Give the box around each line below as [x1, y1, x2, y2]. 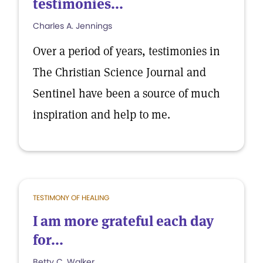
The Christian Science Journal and [33, 65, 206, 80]
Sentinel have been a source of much [33, 86, 220, 101]
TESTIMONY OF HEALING [33, 193, 109, 203]
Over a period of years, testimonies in [33, 43, 220, 59]
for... [33, 231, 63, 249]
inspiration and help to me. [33, 107, 170, 122]
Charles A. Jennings [33, 20, 112, 32]
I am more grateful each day [33, 212, 214, 230]
